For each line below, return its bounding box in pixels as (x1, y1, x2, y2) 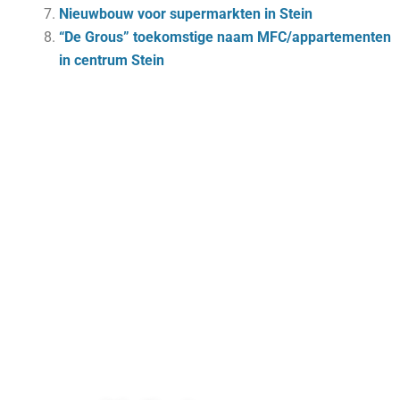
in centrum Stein (59, 52, 164, 69)
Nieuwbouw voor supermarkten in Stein (59, 5, 312, 22)
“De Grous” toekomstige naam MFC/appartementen (59, 29, 391, 46)
